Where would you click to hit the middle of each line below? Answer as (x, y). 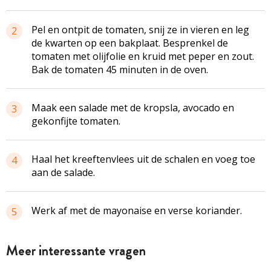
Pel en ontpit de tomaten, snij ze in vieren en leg (140, 29)
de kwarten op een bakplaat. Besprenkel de (130, 43)
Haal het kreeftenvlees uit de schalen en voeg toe (143, 159)
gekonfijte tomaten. (76, 121)
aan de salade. (63, 172)
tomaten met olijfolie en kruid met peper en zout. (143, 56)
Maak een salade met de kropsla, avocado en (133, 107)
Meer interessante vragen (76, 250)
